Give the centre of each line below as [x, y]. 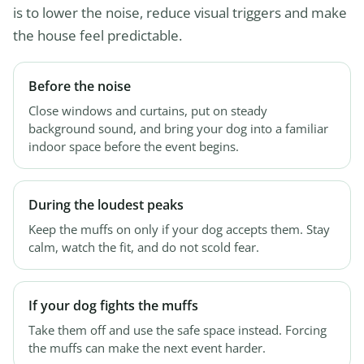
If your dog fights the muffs [113, 306]
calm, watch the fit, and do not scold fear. [144, 247]
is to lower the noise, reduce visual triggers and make [180, 13]
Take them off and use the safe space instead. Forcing [178, 330]
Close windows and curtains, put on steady [148, 111]
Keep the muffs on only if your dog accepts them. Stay [179, 230]
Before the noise [80, 87]
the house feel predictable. [97, 36]
